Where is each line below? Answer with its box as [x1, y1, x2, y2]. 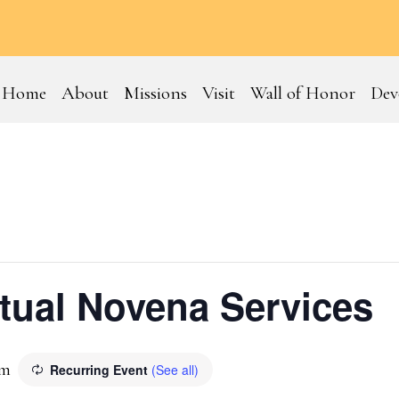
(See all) [151, 361, 199, 379]
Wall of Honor [249, 82, 355, 105]
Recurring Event [50, 361, 151, 379]
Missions [123, 82, 187, 105]
